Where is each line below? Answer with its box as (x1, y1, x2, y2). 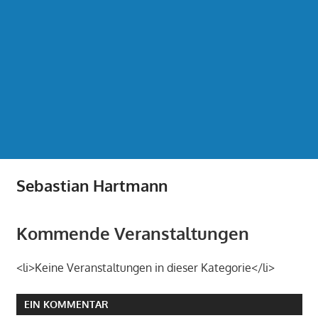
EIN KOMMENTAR (23, 298, 109, 311)
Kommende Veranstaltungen (16, 222, 249, 245)
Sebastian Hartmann (16, 175, 168, 196)
